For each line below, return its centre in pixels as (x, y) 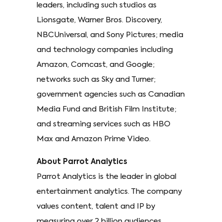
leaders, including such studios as (97, 5)
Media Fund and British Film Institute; (107, 110)
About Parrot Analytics (82, 162)
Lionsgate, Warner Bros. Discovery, (99, 20)
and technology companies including (105, 50)
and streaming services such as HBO (104, 124)
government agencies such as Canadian (111, 95)
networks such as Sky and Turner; (96, 80)
